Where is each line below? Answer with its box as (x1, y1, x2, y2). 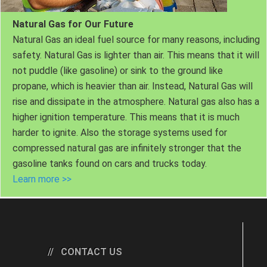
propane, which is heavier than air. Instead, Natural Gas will (13, 80, 253, 92)
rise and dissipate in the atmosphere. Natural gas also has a (13, 96, 259, 108)
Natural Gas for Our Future (13, 18, 133, 30)
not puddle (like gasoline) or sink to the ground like (13, 65, 223, 77)
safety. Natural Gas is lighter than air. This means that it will (13, 49, 259, 61)
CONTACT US (61, 246, 122, 258)
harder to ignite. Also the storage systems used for (13, 127, 227, 139)
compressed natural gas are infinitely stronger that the (13, 142, 241, 154)
